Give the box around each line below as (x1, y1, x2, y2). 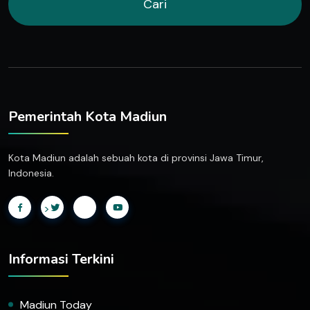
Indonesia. (8, 166, 54, 179)
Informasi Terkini (8, 249, 114, 268)
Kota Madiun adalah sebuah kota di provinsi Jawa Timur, (8, 151, 264, 164)
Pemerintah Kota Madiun (8, 107, 167, 126)
